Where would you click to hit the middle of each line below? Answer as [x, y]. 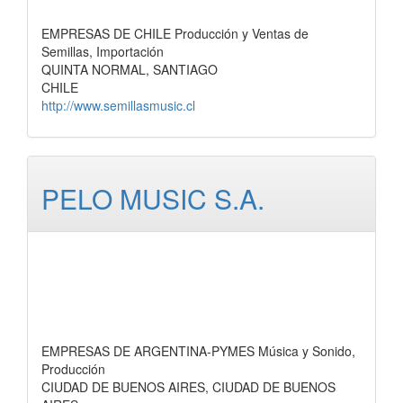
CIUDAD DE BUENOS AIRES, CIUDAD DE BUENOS [188, 387]
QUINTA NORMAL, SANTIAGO [130, 69]
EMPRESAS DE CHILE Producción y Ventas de [175, 33]
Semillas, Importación [103, 51]
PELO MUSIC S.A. [153, 198]
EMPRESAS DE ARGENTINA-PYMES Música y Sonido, [198, 351]
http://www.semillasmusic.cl [118, 105]
